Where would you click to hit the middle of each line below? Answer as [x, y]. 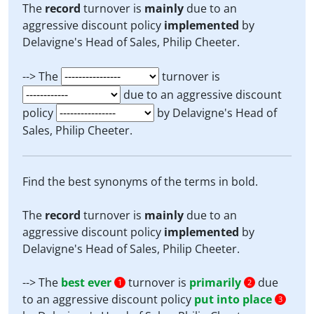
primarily [215, 282]
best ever [86, 282]
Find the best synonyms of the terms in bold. [140, 182]
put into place [233, 299]
